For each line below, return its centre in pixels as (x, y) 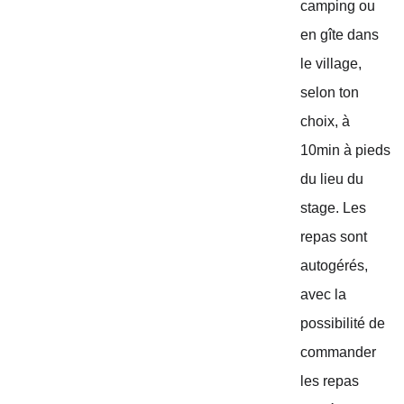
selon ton (332, 92)
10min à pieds (348, 150)
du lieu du (334, 179)
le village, (333, 64)
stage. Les (335, 208)
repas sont (336, 237)
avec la (326, 294)
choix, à (327, 121)
